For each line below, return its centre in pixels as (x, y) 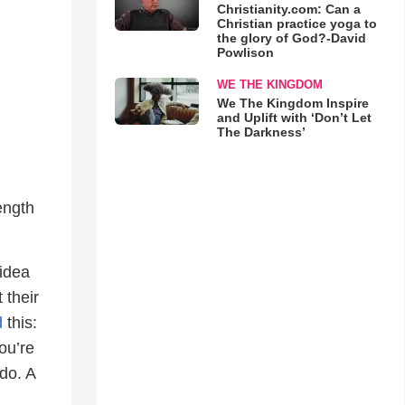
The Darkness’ (261, 132)
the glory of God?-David (291, 38)
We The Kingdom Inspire (292, 103)
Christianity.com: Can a (288, 9)
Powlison (245, 52)
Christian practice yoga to (297, 24)
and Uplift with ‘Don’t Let (294, 118)
